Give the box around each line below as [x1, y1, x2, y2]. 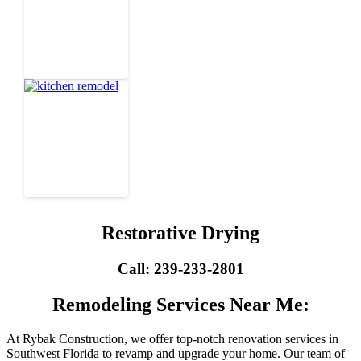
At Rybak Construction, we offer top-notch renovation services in [6, 331, 338, 346]
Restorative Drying [102, 222, 259, 243]
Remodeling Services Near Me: [52, 293, 309, 315]
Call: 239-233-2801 [117, 259, 244, 277]
